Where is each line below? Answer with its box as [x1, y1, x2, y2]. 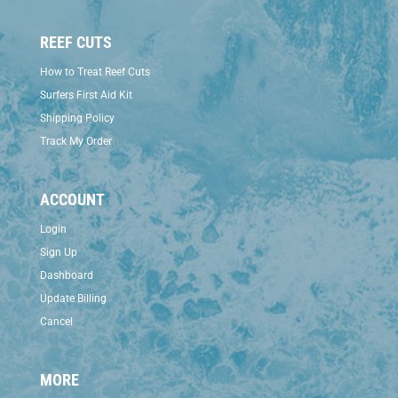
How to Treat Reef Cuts [39, 65, 150, 78]
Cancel [39, 314, 73, 328]
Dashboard [39, 268, 93, 282]
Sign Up [39, 245, 77, 259]
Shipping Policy [39, 111, 115, 124]
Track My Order [39, 134, 112, 147]
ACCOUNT [39, 189, 105, 209]
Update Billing [39, 291, 107, 305]
